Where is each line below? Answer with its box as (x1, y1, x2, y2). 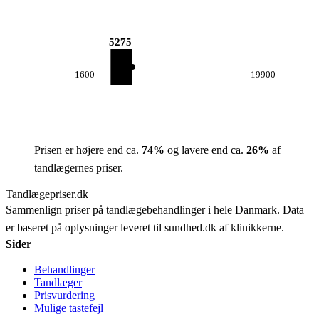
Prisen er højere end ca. (34, 144, 142, 156)
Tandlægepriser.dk (6, 188, 88, 200)
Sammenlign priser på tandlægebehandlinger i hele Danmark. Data (6, 204, 304, 216)
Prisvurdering (34, 289, 95, 301)
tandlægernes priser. (34, 162, 123, 174)
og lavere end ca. (164, 144, 246, 156)
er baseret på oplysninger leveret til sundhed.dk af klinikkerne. (6, 221, 284, 234)
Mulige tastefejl (34, 302, 103, 314)
